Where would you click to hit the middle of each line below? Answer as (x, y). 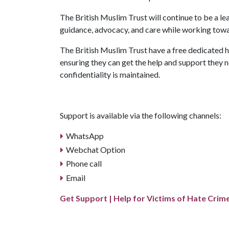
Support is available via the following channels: (141, 116)
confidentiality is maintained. (110, 75)
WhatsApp (86, 136)
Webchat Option (96, 150)
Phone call (84, 164)
